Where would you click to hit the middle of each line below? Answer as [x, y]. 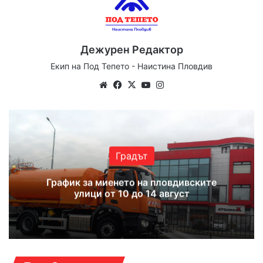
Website [127, 84]
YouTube [170, 84]
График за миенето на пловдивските [131, 182]
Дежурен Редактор [131, 49]
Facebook [144, 84]
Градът [131, 156]
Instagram [187, 84]
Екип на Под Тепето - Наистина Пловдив [131, 66]
